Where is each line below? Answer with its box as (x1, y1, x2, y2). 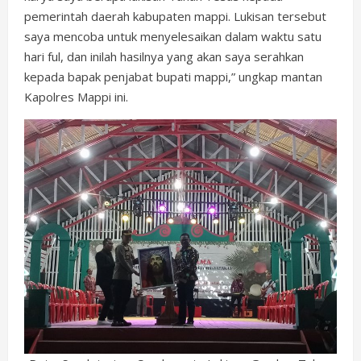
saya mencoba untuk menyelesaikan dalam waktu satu (24, 27, 322, 44)
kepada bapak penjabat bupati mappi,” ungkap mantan (24, 68, 322, 85)
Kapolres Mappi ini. (24, 88, 128, 105)
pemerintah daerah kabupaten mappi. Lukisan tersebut (24, 7, 326, 24)
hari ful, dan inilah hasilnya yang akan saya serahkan (24, 48, 304, 64)
